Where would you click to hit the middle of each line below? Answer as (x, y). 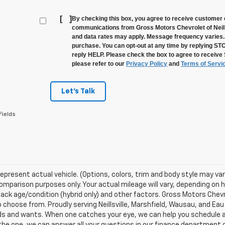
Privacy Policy (147, 64)
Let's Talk (78, 91)
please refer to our (99, 64)
